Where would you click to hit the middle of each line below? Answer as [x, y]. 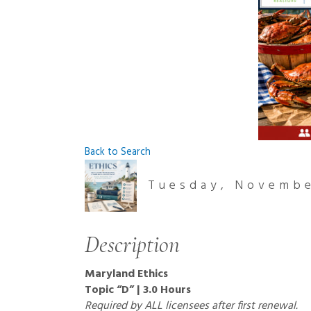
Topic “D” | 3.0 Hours [138, 290]
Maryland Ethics [126, 274]
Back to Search [118, 152]
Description [132, 245]
